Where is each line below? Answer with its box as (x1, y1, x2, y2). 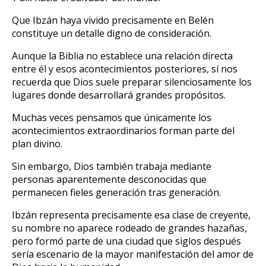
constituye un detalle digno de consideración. (12, 27, 211, 40)
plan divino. (12, 137, 62, 151)
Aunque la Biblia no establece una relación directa (12, 49, 233, 63)
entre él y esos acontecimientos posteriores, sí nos (12, 62, 237, 76)
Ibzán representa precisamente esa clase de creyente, (12, 208, 251, 222)
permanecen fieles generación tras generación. (12, 186, 221, 199)
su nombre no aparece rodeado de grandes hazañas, (12, 221, 247, 235)
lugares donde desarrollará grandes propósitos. (12, 88, 226, 102)
